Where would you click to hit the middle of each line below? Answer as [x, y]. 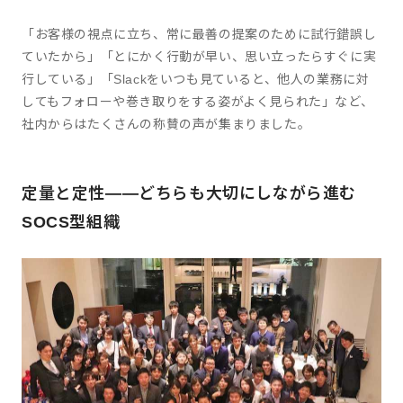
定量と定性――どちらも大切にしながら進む [189, 193]
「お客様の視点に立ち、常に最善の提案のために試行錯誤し [199, 34]
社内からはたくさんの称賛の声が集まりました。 [166, 124]
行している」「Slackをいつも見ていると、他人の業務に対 [196, 79]
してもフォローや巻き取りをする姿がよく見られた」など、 [198, 101]
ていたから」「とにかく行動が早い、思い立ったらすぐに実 [199, 56]
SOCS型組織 [71, 222]
